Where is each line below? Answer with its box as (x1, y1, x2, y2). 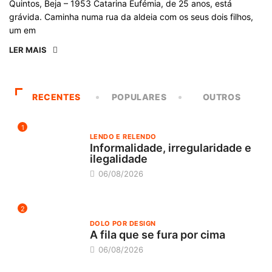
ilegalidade (89, 152, 148, 166)
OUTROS (202, 92, 241, 103)
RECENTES (32, 92, 81, 103)
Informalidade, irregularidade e (89, 141, 251, 155)
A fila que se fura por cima (89, 228, 225, 241)
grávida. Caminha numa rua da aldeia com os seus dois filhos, (9, 12, 253, 22)
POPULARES (111, 92, 167, 103)
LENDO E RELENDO (89, 132, 157, 141)
